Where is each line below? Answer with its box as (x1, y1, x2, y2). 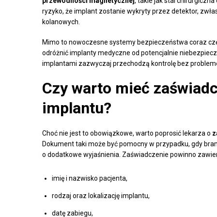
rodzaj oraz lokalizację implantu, (52, 191, 150, 200)
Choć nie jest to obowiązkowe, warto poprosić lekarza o (42, 129, 212, 137)
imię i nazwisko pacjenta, (52, 174, 127, 182)
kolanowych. (42, 17, 80, 26)
